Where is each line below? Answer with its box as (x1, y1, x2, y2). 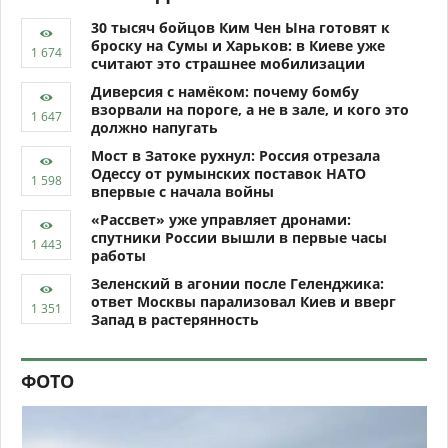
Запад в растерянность (91, 309, 259, 329)
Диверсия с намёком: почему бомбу (91, 81, 359, 101)
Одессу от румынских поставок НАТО (91, 163, 366, 183)
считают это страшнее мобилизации (91, 53, 365, 73)
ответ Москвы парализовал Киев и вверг (91, 291, 396, 311)
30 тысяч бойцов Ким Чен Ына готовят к (91, 17, 390, 37)
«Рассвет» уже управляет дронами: (91, 209, 351, 229)
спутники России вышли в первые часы (91, 227, 387, 247)
